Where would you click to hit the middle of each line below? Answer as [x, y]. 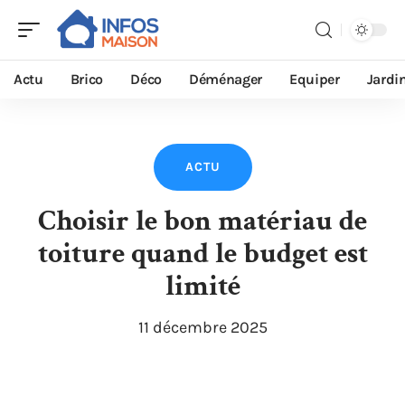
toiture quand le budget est [202, 254]
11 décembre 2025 [202, 327]
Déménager [225, 79]
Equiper [315, 79]
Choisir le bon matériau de [202, 221]
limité [202, 286]
